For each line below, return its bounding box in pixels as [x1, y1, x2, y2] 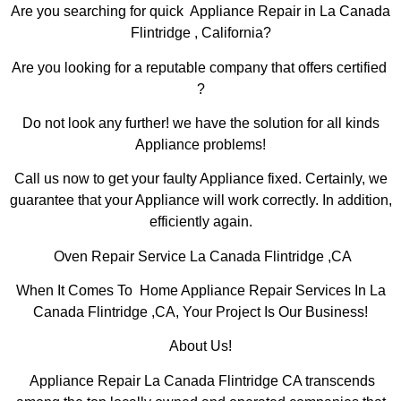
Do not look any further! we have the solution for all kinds [21, 115, 380, 131]
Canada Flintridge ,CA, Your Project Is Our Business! [33, 304, 368, 320]
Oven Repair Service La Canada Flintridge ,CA [49, 248, 352, 264]
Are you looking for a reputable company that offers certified [11, 59, 390, 75]
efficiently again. [149, 214, 252, 230]
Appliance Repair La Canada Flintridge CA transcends [26, 372, 375, 388]
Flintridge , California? [130, 25, 271, 41]
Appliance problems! [135, 136, 266, 152]
